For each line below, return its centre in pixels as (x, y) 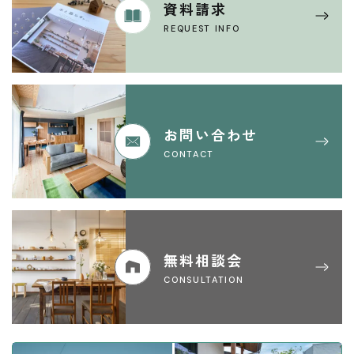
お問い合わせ (211, 134)
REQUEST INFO (202, 28)
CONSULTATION (204, 279)
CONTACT (189, 154)
